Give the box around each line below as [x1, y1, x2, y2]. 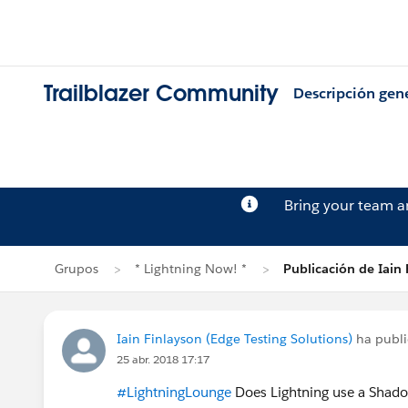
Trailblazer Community [44, 79, 279, 108]
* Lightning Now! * [135, 260, 247, 277]
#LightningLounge [117, 383, 231, 401]
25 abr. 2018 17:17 [117, 352, 209, 367]
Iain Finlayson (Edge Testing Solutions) [117, 331, 352, 347]
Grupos [55, 260, 98, 277]
